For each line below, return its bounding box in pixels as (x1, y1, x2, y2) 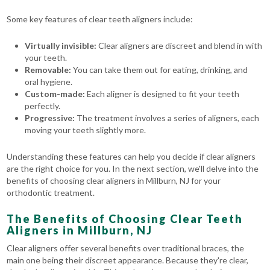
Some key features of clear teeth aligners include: (7, 14, 193, 25)
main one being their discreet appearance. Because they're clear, (7, 255, 249, 266)
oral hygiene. (25, 77, 73, 87)
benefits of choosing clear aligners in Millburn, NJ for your (7, 175, 221, 186)
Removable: (25, 64, 74, 75)
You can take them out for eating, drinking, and (73, 64, 248, 75)
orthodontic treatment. (7, 187, 95, 198)
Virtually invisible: (25, 40, 97, 51)
